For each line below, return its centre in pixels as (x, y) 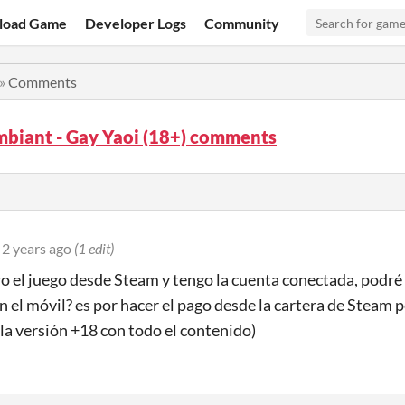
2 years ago (37, 248)
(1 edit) (94, 248)
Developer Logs (136, 23)
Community (242, 23)
